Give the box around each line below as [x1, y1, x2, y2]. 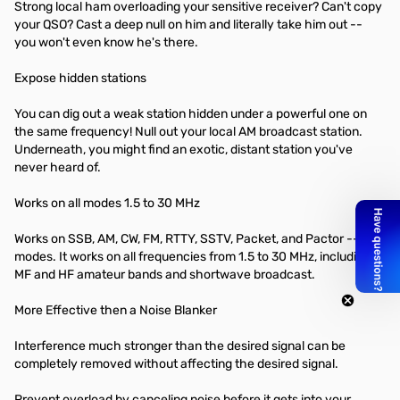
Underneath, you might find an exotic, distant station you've [14, 142, 353, 157]
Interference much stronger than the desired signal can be [14, 338, 346, 354]
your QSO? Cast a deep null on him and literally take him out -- [14, 17, 362, 32]
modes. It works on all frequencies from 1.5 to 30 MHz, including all [14, 249, 386, 264]
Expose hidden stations [14, 71, 146, 86]
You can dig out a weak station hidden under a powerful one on [14, 106, 367, 121]
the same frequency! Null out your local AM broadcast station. [14, 124, 362, 139]
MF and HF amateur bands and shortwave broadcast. [14, 267, 318, 282]
